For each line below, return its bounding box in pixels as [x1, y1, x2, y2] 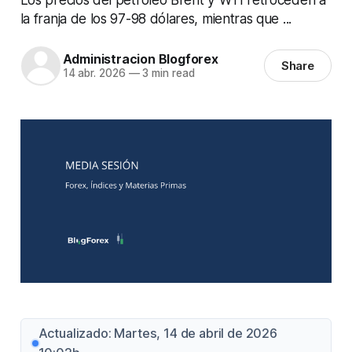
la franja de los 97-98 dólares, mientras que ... [20, 9, 291, 27]
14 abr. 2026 [62, 67, 126, 80]
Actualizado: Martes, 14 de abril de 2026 [38, 325, 277, 342]
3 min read [139, 67, 195, 80]
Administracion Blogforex [62, 51, 218, 68]
